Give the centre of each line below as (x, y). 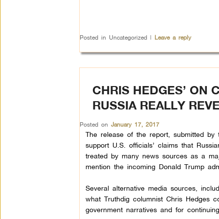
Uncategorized (128, 37)
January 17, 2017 (135, 124)
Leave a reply (173, 37)
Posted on (95, 124)
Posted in (93, 37)
